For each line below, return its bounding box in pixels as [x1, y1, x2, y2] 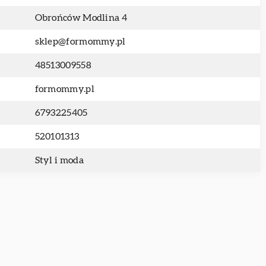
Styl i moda [34, 156, 84, 165]
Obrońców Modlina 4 [34, 13, 127, 23]
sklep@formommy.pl [34, 37, 126, 46]
